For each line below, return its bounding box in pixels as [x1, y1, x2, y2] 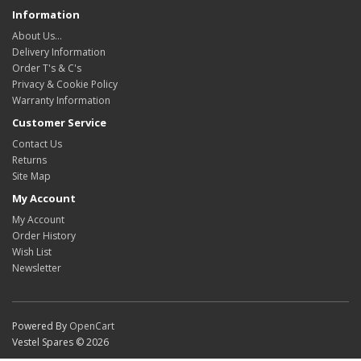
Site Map [12, 169, 51, 184]
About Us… [12, 29, 62, 44]
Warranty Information [12, 93, 110, 108]
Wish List [12, 245, 52, 259]
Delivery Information [12, 45, 106, 60]
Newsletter [12, 261, 61, 276]
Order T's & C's [12, 61, 81, 76]
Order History [12, 229, 76, 243]
